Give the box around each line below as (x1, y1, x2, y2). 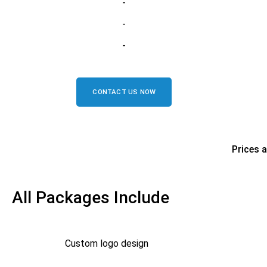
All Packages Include (12, 188, 169, 207)
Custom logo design (65, 238, 149, 249)
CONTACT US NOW (92, 88, 156, 96)
